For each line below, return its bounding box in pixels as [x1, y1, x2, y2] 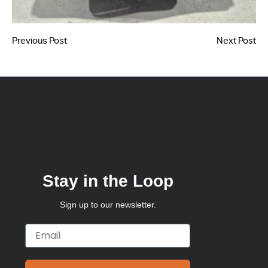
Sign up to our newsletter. [59, 199, 156, 209]
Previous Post [12, 36, 67, 45]
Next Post [217, 36, 256, 45]
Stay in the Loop [42, 171, 173, 190]
